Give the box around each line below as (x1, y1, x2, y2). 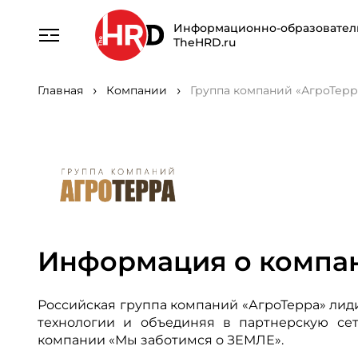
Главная (38, 83, 84, 97)
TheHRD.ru (173, 35, 236, 50)
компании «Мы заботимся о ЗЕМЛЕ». (38, 332, 284, 348)
